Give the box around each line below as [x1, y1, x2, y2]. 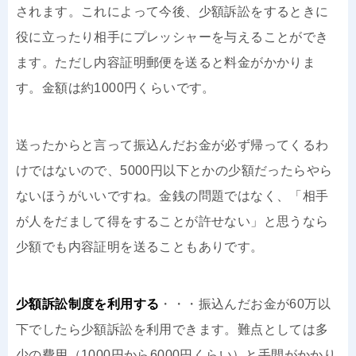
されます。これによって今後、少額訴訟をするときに [16, 4, 329, 18]
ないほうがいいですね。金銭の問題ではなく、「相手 [16, 188, 329, 203]
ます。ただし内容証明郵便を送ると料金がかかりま [16, 55, 316, 69]
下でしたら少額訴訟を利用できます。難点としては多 [16, 322, 329, 336]
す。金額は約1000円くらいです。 [16, 80, 215, 95]
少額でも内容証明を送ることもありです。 [16, 239, 264, 253]
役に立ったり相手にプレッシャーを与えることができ [16, 29, 329, 44]
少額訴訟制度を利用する [16, 296, 160, 311]
